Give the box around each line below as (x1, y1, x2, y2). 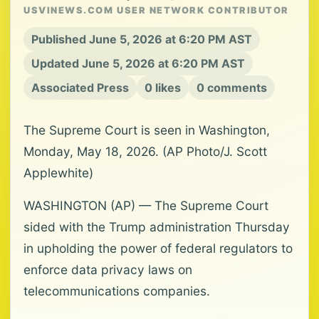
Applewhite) (23, 165, 93, 181)
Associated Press (31, 80, 129, 95)
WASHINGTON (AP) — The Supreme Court (23, 198, 268, 214)
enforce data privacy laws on (23, 262, 192, 278)
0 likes (145, 80, 181, 95)
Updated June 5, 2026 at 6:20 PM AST (31, 56, 245, 71)
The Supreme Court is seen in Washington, (23, 122, 270, 138)
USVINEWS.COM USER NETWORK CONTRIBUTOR (23, 5, 289, 16)
